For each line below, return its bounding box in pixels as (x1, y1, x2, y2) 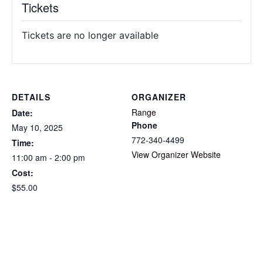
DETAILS (12, 91, 50, 103)
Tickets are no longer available (22, 29, 159, 41)
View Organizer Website (131, 149, 221, 160)
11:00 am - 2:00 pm (12, 151, 85, 163)
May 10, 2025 (12, 122, 63, 133)
